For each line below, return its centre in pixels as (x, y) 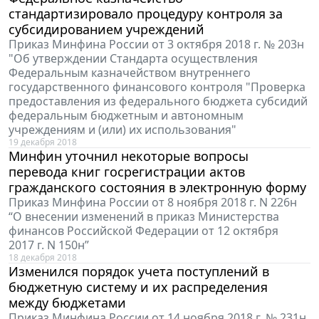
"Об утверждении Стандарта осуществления (133, 59)
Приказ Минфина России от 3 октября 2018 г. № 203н (156, 45)
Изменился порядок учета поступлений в (139, 272)
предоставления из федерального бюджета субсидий (158, 101)
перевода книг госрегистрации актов (127, 172)
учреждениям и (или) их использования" (122, 130)
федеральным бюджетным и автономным (126, 116)
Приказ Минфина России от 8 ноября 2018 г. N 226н (153, 203)
